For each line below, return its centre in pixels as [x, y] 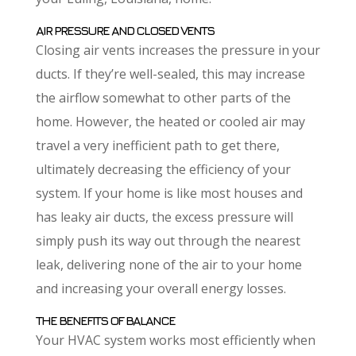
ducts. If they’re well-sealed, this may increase [170, 74]
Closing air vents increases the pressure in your [178, 50]
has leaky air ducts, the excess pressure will [164, 217]
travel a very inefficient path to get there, [157, 145]
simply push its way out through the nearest [168, 240]
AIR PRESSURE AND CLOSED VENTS [124, 30]
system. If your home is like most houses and [169, 193]
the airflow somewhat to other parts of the [163, 97]
